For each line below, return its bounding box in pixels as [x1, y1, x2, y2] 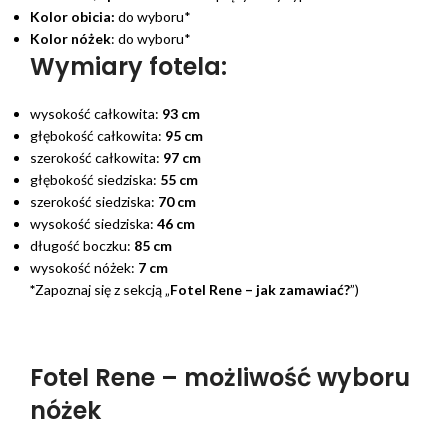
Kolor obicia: [30, 8, 115, 26]
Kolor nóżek [30, 30, 111, 48]
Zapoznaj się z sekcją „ [35, 281, 170, 299]
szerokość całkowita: [30, 149, 163, 167]
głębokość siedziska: [30, 171, 160, 189]
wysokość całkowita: [30, 105, 162, 123]
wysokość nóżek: [30, 259, 138, 277]
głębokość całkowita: [30, 127, 165, 145]
